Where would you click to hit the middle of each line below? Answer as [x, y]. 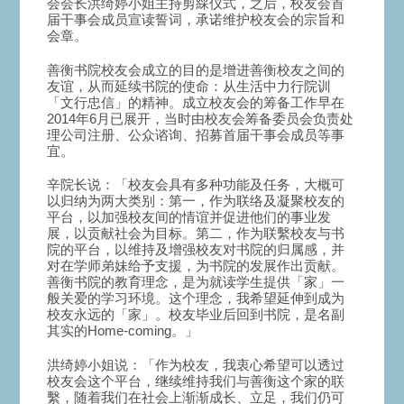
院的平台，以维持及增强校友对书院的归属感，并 [196, 250]
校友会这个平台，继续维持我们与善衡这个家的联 [196, 381]
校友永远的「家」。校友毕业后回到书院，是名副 [196, 315]
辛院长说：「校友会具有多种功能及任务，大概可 [196, 185]
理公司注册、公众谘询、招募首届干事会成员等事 [196, 134]
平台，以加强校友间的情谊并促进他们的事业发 [189, 217]
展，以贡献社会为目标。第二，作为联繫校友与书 [196, 234]
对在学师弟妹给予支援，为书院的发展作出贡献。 [196, 266]
